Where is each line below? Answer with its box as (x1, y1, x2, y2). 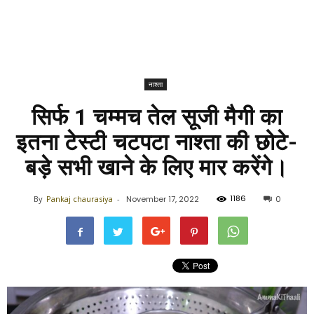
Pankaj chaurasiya (46, 193, 113, 204)
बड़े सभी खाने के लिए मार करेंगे (25, 154, 273, 181)
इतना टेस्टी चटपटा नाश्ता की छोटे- (16, 129, 298, 156)
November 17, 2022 (125, 193, 199, 205)
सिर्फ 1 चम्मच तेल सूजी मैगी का (32, 104, 282, 130)
